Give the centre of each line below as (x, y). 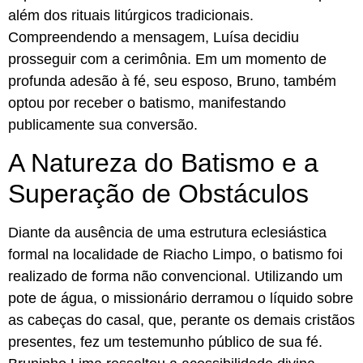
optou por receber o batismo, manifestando (147, 102)
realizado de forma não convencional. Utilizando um (175, 277)
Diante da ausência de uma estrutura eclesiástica (167, 233)
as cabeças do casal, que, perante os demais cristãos (181, 320)
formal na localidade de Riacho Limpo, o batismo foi (175, 255)
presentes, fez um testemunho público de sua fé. (165, 342)
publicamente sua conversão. (103, 124)
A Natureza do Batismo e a (163, 163)
